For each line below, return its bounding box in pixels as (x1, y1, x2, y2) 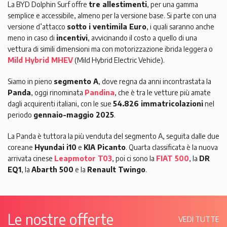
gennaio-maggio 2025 (33, 110, 114, 120)
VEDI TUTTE (178, 215, 219, 224)
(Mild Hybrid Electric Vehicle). (73, 56, 165, 65)
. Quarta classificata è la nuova (126, 143, 218, 152)
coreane (8, 143, 34, 152)
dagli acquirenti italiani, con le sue (8, 99, 113, 108)
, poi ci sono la (112, 154, 156, 163)
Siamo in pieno (8, 77, 54, 86)
